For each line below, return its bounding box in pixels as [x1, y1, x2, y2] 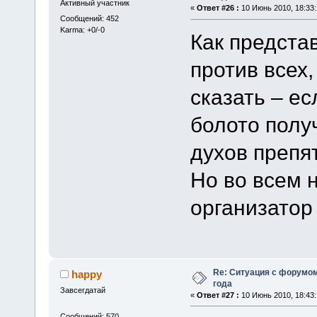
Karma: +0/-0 [59, 25, 105, 34]
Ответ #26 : [196, 4, 239, 13]
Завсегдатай [59, 285, 105, 294]
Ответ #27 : [196, 290, 239, 299]
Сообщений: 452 [59, 13, 119, 23]
